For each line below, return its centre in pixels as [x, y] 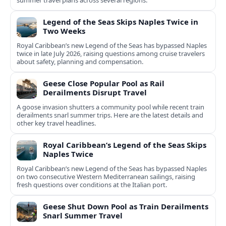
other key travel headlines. [56, 123]
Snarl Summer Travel [83, 216]
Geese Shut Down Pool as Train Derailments [126, 207]
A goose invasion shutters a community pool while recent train [110, 107]
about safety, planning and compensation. [80, 62]
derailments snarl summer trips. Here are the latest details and [110, 115]
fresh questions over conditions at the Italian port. [92, 185]
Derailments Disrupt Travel [95, 93]
